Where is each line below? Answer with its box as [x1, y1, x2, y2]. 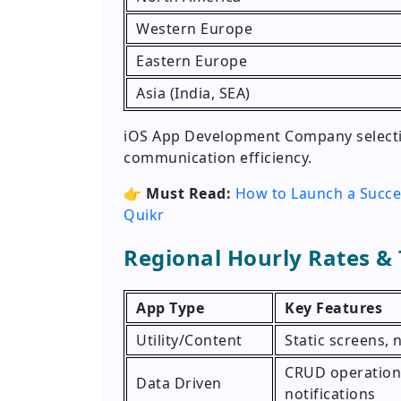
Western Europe [136, 19, 252, 39]
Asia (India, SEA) [136, 83, 251, 104]
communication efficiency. [124, 148, 312, 168]
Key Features [285, 298, 382, 319]
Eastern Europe [136, 51, 247, 72]
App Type [136, 298, 204, 319]
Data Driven [136, 373, 222, 394]
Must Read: [146, 183, 231, 204]
